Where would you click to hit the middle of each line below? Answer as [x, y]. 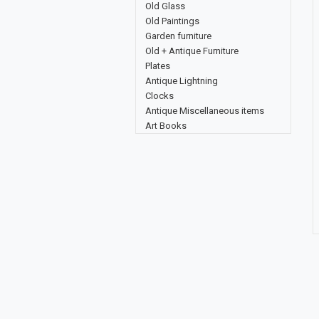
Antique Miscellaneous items [205, 111]
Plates [158, 66]
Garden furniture [178, 36]
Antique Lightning [182, 81]
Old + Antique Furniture [192, 51]
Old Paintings [172, 21]
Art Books [166, 126]
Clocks [159, 96]
